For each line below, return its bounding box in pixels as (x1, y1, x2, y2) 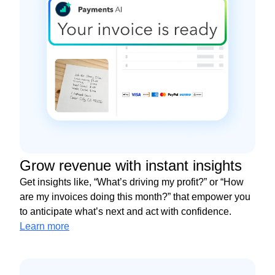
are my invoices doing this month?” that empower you (20, 192, 250, 203)
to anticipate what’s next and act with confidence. (20, 206, 231, 217)
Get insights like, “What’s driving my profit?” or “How (20, 177, 244, 188)
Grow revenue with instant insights (20, 157, 242, 174)
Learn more (20, 221, 69, 232)
